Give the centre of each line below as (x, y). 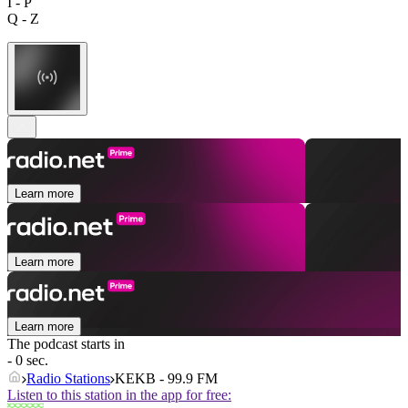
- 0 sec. (28, 361)
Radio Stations (68, 379)
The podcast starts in (66, 344)
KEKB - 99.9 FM (166, 379)
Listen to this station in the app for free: (119, 395)
